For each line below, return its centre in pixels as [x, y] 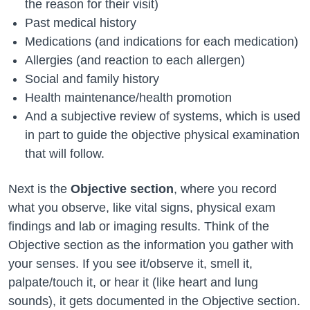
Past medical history [81, 23]
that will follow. [65, 154]
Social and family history [92, 79]
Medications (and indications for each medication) [162, 42]
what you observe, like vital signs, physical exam [142, 208]
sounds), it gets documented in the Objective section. [154, 301]
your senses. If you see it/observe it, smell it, [130, 264]
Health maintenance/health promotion [128, 98]
